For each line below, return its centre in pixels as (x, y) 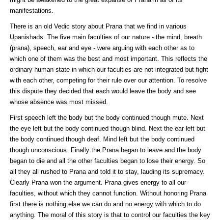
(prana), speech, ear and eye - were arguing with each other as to (102, 48)
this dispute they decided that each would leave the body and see (103, 91)
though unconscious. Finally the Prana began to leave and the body (106, 150)
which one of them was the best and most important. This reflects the (109, 59)
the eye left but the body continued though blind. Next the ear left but (108, 128)
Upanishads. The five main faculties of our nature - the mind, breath (106, 37)
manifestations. (32, 11)
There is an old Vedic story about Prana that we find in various (98, 26)
